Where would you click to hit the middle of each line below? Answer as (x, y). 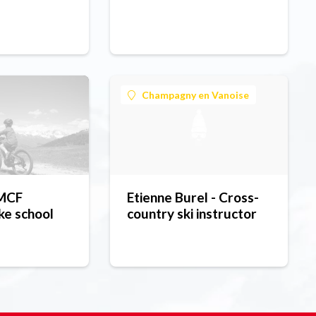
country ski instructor (192, 214)
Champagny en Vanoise (195, 95)
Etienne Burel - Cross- (193, 197)
